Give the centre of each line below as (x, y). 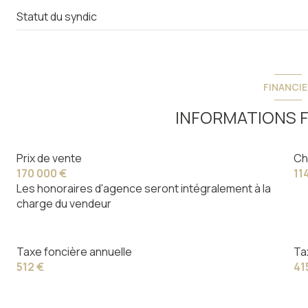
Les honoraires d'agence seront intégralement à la (144, 188)
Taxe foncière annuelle (74, 251)
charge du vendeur (64, 203)
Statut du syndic (57, 16)
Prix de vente (49, 158)
